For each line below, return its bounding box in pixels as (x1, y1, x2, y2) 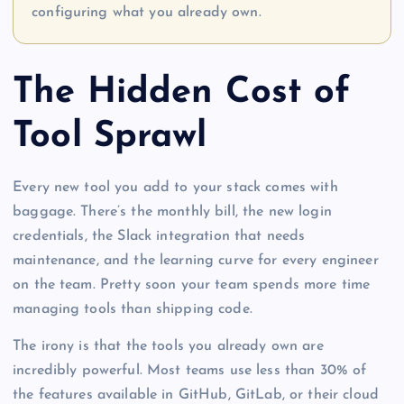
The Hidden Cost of (13, 75, 351, 112)
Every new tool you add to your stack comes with (13, 179, 338, 195)
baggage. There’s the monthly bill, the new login (13, 204, 332, 219)
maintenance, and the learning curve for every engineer (13, 252, 379, 268)
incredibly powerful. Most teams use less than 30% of (13, 363, 367, 378)
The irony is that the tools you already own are (13, 338, 324, 353)
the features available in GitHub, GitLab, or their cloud (13, 387, 379, 402)
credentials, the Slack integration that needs (13, 228, 306, 243)
